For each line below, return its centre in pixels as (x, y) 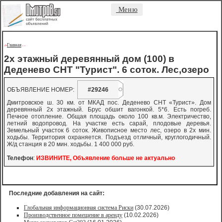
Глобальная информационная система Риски (79, 208)
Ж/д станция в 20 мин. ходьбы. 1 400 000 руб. (71, 144)
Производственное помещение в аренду (73, 215)
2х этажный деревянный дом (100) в (89, 58)
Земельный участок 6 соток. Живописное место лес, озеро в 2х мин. (109, 130)
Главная (14, 45)
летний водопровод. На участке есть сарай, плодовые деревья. (109, 123)
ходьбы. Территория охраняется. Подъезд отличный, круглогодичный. (109, 137)
